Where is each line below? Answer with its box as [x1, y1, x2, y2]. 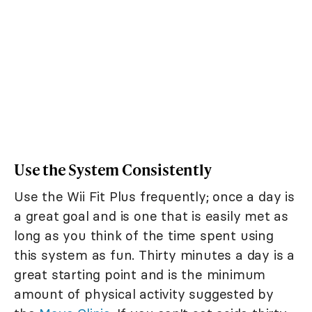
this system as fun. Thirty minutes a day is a [14, 246, 295, 263]
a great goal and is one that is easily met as [14, 207, 288, 224]
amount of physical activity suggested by [14, 285, 274, 302]
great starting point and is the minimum [14, 265, 266, 283]
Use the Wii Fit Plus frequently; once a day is [14, 187, 295, 205]
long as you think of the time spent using [14, 226, 274, 244]
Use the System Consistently [14, 158, 212, 180]
